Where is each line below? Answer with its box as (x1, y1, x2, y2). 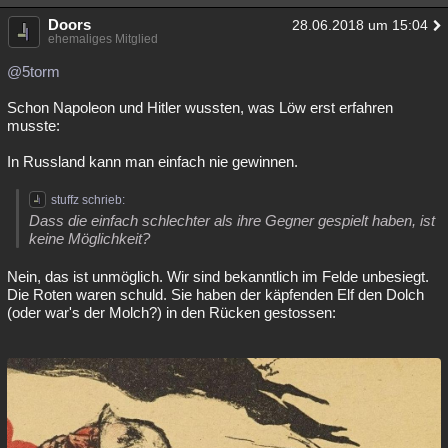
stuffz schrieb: (51, 193, 125, 207)
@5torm (7, 63, 60, 80)
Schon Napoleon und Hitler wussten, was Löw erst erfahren (7, 99, 393, 116)
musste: (7, 117, 60, 134)
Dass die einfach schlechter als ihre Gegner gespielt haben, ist (29, 212, 435, 229)
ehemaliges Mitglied (48, 32, 158, 46)
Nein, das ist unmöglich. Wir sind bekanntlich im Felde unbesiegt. (7, 268, 429, 285)
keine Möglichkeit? (29, 230, 150, 247)
